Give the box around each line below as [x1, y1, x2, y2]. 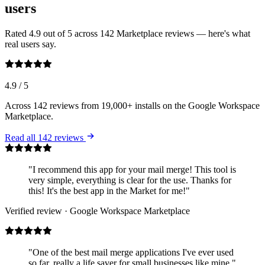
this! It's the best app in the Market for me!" [28, 186, 190, 196]
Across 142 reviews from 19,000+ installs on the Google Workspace [5, 101, 260, 111]
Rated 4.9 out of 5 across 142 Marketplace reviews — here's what [5, 28, 250, 39]
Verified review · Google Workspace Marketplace [5, 206, 190, 216]
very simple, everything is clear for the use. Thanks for [28, 175, 231, 186]
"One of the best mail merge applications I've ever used [28, 247, 234, 258]
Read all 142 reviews [5, 132, 86, 143]
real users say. [5, 39, 56, 50]
